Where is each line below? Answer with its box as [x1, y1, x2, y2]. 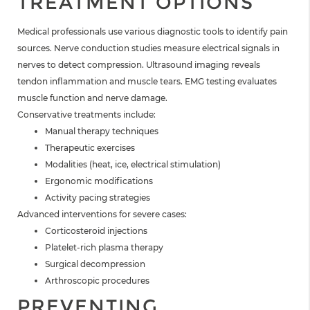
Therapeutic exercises [45, 143, 135, 154]
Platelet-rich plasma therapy [45, 242, 163, 253]
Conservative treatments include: [17, 109, 156, 120]
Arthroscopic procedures [45, 275, 149, 286]
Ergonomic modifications [45, 176, 153, 187]
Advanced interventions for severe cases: [17, 209, 187, 220]
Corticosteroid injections [45, 226, 147, 237]
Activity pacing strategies [45, 192, 150, 203]
